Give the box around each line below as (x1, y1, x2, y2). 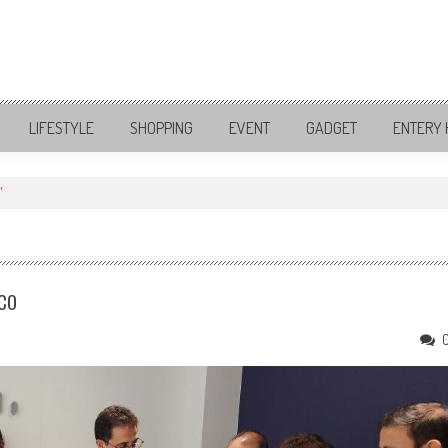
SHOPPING (130, 118, 193, 138)
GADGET (306, 118, 357, 138)
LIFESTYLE (29, 118, 94, 138)
